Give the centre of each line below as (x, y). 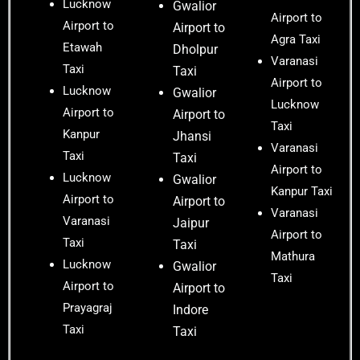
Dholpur (195, 50)
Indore (190, 310)
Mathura (293, 257)
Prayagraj (88, 308)
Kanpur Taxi (302, 192)
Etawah (82, 48)
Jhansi (192, 137)
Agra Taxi (296, 40)
